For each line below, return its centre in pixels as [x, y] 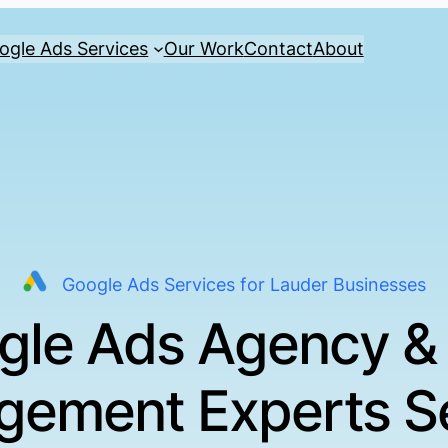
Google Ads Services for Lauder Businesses [243, 284]
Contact [278, 48]
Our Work [203, 48]
